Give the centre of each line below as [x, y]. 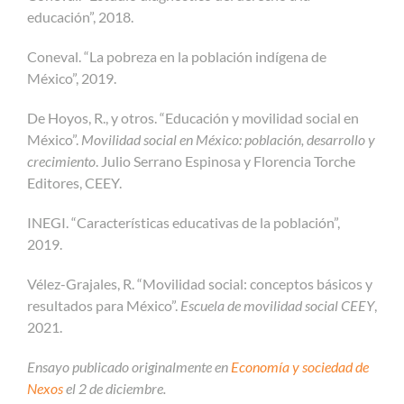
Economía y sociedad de [300, 366]
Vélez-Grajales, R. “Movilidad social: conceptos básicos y [200, 283]
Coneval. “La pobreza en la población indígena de [177, 56]
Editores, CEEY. [74, 182]
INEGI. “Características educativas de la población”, [184, 222]
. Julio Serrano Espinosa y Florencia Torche [225, 161]
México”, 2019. [72, 78]
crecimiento [61, 161]
